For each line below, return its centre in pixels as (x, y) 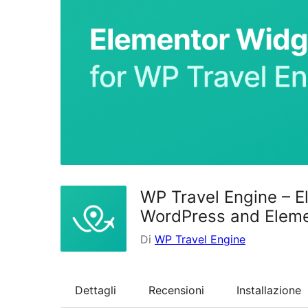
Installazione (269, 290)
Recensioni (176, 290)
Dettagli (96, 290)
